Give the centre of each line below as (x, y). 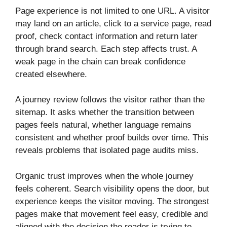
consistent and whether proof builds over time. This (112, 138)
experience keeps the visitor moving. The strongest (112, 201)
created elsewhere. (51, 74)
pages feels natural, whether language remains (103, 125)
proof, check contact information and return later (106, 36)
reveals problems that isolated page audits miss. (107, 150)
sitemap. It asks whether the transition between (105, 112)
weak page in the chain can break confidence (100, 61)
